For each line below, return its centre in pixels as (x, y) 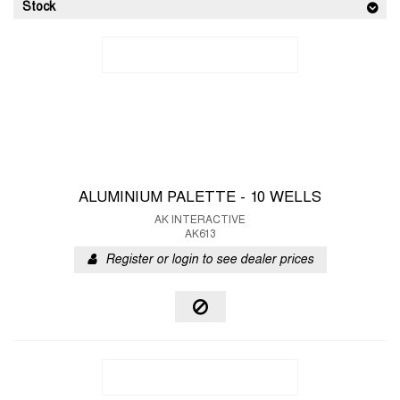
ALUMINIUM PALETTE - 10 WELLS (200, 198)
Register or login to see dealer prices (209, 260)
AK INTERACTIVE (200, 221)
